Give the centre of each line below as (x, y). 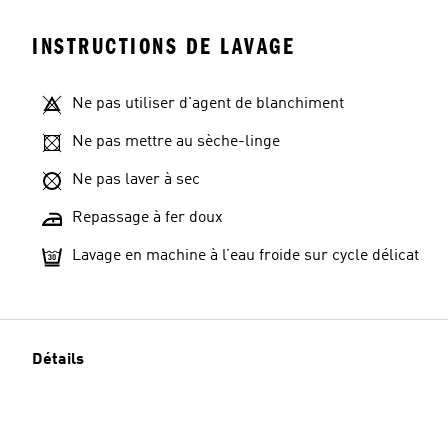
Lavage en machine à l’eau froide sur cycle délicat (245, 256)
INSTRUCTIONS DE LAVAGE (163, 46)
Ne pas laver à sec (136, 180)
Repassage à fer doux (147, 218)
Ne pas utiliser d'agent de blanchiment (208, 104)
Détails (58, 360)
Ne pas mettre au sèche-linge (176, 142)
